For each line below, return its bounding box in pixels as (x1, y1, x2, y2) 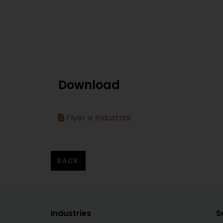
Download (58, 76, 120, 93)
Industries (51, 207, 91, 219)
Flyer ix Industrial (64, 111, 131, 123)
